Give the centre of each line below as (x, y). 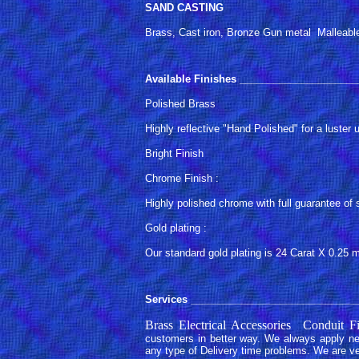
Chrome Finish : (182, 178)
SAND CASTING (184, 8)
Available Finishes (191, 79)
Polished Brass (180, 104)
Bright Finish (174, 153)
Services (166, 299)
